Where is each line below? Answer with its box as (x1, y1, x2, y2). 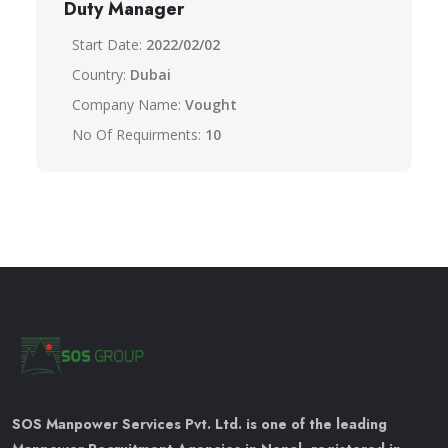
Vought (185, 95, 237, 114)
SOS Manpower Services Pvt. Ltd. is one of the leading (12, 413, 387, 434)
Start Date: (72, 35, 146, 54)
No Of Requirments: (72, 125, 205, 144)
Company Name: (72, 95, 185, 114)
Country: (72, 65, 130, 84)
